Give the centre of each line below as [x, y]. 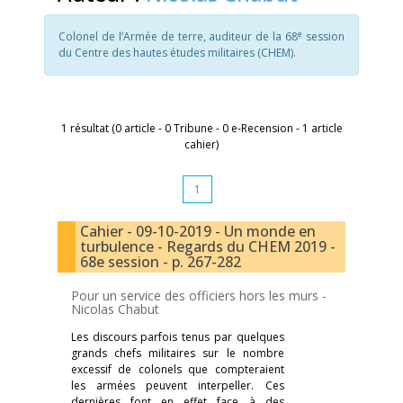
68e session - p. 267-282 [161, 262]
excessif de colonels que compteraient [178, 369]
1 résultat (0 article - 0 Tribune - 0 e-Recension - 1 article [201, 128]
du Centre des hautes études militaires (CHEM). [177, 53]
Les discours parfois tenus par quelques [178, 337]
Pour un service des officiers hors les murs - [199, 296]
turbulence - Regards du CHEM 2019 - [208, 246]
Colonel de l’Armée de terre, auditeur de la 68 [179, 36]
